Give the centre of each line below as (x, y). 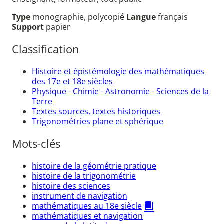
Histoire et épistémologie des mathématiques (118, 71)
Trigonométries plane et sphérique (98, 121)
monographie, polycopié (79, 17)
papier (58, 27)
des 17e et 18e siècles (72, 81)
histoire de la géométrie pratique (94, 166)
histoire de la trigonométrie (84, 176)
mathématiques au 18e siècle (87, 206)
